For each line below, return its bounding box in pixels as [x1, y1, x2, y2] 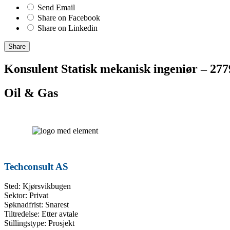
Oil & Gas [4, 86, 58, 100]
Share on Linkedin [37, 24, 98, 33]
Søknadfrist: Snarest [4, 200, 69, 209]
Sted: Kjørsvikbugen [4, 182, 71, 191]
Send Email [37, 3, 75, 12]
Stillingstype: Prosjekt [4, 219, 74, 228]
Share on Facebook [37, 13, 100, 23]
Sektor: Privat [4, 191, 48, 200]
